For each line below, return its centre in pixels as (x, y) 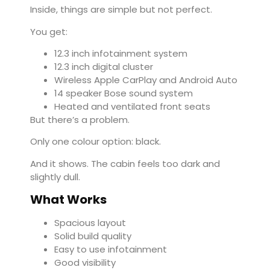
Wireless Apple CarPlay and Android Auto (146, 80)
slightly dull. (55, 177)
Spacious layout (90, 223)
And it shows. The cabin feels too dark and (125, 163)
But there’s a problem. (80, 119)
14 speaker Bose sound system (124, 93)
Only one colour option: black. (96, 142)
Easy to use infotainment (111, 250)
